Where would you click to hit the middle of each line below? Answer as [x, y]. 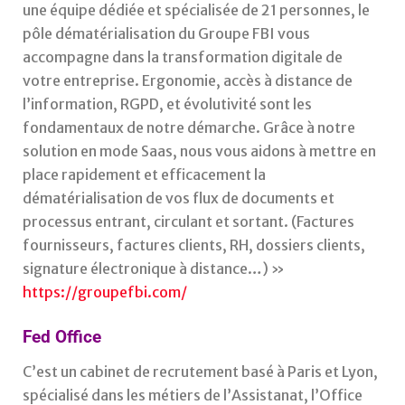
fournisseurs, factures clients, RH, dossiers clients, [194, 245]
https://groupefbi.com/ [105, 292]
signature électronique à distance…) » [154, 268]
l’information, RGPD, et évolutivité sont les [167, 104]
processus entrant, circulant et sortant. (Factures [188, 221]
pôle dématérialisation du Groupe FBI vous [166, 33]
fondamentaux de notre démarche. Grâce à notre [189, 127]
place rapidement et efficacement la [144, 174]
